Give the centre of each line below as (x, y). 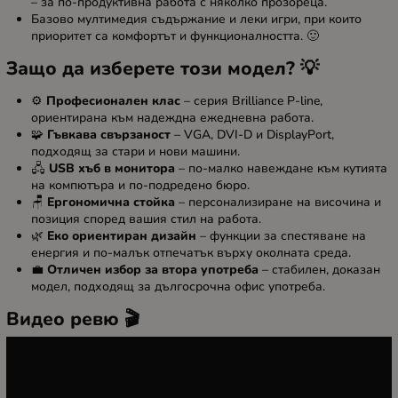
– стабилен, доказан (319, 269)
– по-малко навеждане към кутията (281, 168)
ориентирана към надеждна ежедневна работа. (172, 117)
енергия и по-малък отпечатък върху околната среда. (191, 252)
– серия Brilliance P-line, (251, 100)
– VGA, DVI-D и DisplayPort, (252, 134)
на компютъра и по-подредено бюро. (140, 185)
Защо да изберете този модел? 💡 (163, 68)
